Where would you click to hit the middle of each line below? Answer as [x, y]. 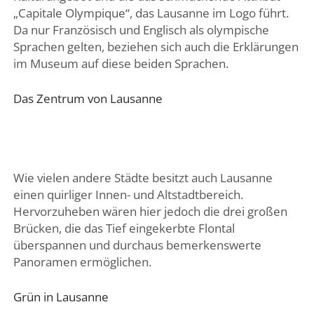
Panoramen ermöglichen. [82, 261]
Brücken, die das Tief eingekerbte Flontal [124, 228]
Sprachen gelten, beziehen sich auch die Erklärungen [156, 46]
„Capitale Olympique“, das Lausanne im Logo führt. [151, 13]
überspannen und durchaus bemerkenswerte [137, 245]
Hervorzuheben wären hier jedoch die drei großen [150, 211]
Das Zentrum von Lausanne [88, 99]
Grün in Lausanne [61, 297]
